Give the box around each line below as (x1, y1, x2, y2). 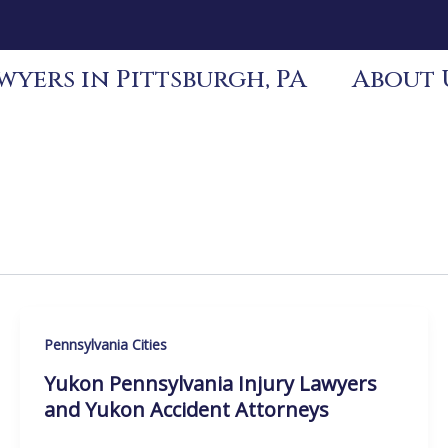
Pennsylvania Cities (43, 335, 167, 354)
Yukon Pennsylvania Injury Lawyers (43, 369, 377, 397)
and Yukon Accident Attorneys (43, 395, 329, 423)
